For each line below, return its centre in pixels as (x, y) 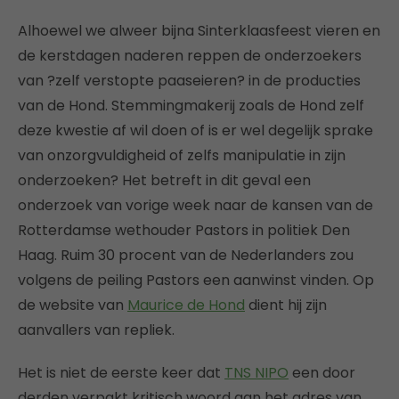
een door (322, 372)
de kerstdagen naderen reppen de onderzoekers (190, 55)
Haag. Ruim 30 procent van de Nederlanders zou (186, 255)
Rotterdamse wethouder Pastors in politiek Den (184, 230)
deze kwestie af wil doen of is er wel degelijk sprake (195, 130)
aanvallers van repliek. (96, 330)
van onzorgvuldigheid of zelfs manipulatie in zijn (182, 155)
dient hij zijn (286, 305)
